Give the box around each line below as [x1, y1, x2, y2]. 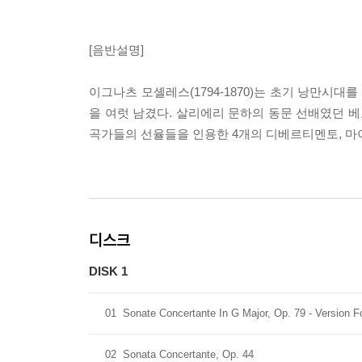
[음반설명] [89, 43, 144, 57]
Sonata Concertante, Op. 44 [123, 348, 254, 360]
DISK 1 [89, 264, 128, 278]
